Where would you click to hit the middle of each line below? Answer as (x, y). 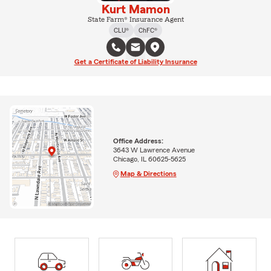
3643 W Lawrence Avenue (154, 150)
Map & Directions (148, 173)
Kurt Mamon (135, 9)
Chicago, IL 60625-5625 (149, 159)
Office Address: (138, 141)
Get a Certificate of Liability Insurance (135, 61)
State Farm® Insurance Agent (135, 19)
